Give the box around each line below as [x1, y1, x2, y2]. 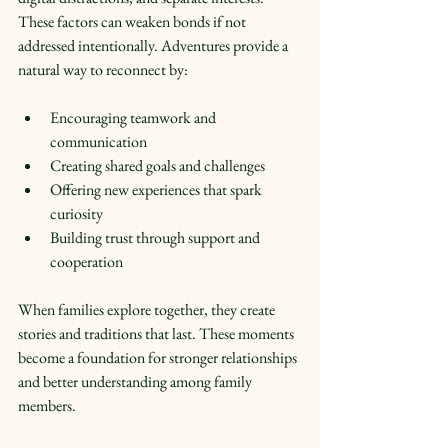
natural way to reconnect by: [18, 58, 188, 80]
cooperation [50, 250, 129, 272]
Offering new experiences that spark [50, 178, 265, 200]
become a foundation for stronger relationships [18, 346, 300, 368]
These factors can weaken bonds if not [18, 10, 249, 32]
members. [18, 394, 76, 416]
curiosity [50, 202, 109, 224]
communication [50, 130, 153, 152]
